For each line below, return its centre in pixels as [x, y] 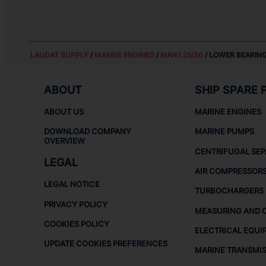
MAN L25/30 [181, 55]
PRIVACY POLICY [76, 204]
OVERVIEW [65, 141]
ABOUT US [64, 112]
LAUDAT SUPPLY [59, 55]
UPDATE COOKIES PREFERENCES [106, 244]
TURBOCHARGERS [229, 191]
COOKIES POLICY [77, 224]
